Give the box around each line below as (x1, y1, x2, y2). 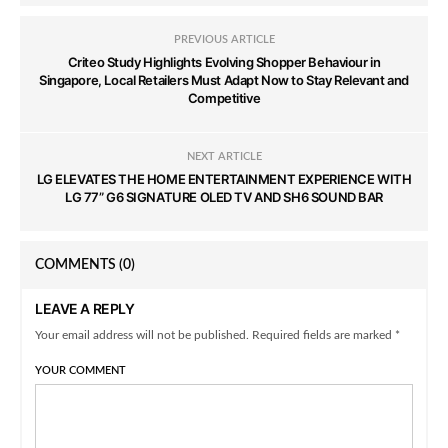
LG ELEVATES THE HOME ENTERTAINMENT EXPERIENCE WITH (36, 171, 412, 188)
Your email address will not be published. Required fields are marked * (35, 329, 401, 342)
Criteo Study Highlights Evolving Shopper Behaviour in (67, 54, 381, 71)
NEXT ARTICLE (186, 151, 262, 163)
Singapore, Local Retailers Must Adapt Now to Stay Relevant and (39, 72, 409, 89)
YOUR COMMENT (35, 365, 126, 377)
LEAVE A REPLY (35, 300, 135, 318)
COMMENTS (35, 258, 119, 273)
